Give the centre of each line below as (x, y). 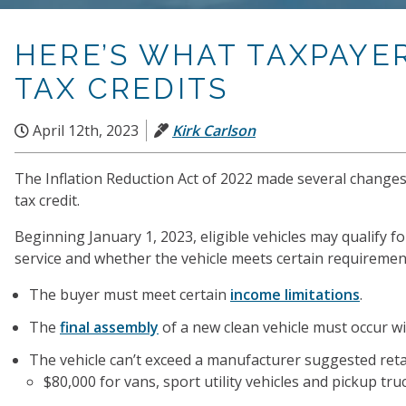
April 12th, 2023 (84, 130)
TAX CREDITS (122, 88)
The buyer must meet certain (130, 295)
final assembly (109, 327)
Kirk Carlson (214, 130)
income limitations (295, 295)
